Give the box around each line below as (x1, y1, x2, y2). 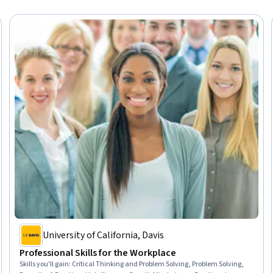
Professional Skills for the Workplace (19, 246, 176, 260)
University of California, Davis (42, 228, 164, 242)
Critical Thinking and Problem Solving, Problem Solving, (71, 258, 244, 269)
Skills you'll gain (19, 258, 69, 269)
